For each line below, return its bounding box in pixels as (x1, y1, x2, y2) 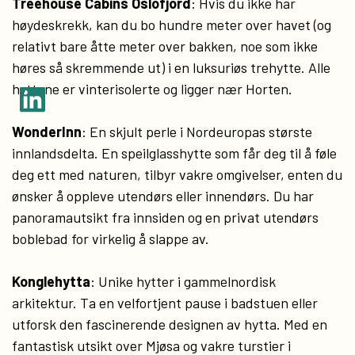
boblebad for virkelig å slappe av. (12, 230, 209, 247)
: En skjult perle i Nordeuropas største (82, 123, 312, 140)
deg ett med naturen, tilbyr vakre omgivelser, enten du (12, 166, 342, 183)
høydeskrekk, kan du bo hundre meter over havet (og (12, 16, 331, 33)
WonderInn (12, 123, 82, 140)
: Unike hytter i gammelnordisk (90, 273, 276, 290)
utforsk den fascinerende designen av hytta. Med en (12, 315, 327, 333)
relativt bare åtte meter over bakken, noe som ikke (12, 37, 318, 55)
